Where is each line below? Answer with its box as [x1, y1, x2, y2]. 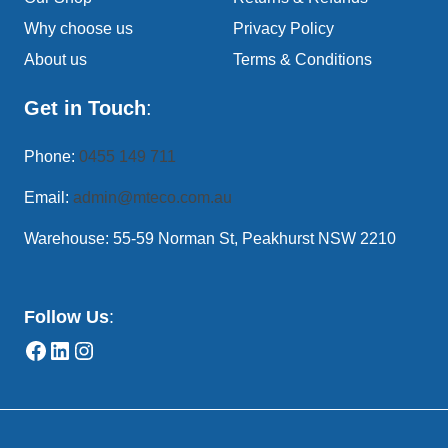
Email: [24, 189, 73, 207]
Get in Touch [24, 97, 146, 120]
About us [24, 51, 87, 69]
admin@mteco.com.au [73, 189, 232, 207]
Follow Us [24, 307, 109, 328]
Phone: [24, 148, 79, 166]
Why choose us [24, 20, 133, 38]
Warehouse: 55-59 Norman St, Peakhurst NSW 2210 [24, 230, 396, 248]
